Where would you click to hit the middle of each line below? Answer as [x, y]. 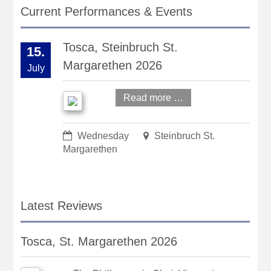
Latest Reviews [62, 205]
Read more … [154, 98]
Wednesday [103, 136]
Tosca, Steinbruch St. [121, 47]
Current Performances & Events [107, 11]
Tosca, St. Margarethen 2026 [99, 242]
